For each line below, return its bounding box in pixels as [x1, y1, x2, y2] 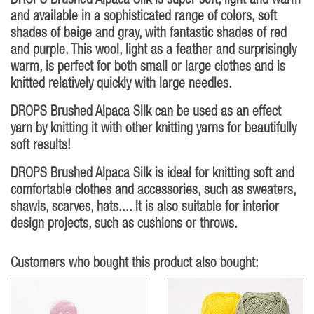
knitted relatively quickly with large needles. [11, 78, 232, 91]
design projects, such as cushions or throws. [11, 218, 238, 231]
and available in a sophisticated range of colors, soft [11, 11, 277, 24]
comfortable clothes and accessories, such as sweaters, [11, 184, 296, 198]
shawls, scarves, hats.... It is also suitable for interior [11, 201, 279, 214]
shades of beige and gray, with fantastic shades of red [11, 27, 287, 41]
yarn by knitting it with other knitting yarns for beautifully [11, 123, 296, 136]
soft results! [11, 139, 71, 153]
